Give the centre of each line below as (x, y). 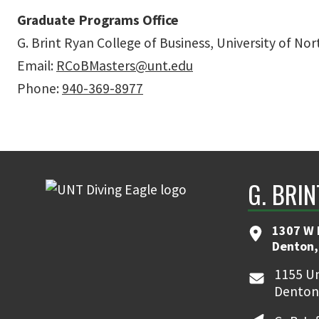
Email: (37, 66)
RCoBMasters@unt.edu (125, 66)
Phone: (40, 89)
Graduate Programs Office (98, 20)
